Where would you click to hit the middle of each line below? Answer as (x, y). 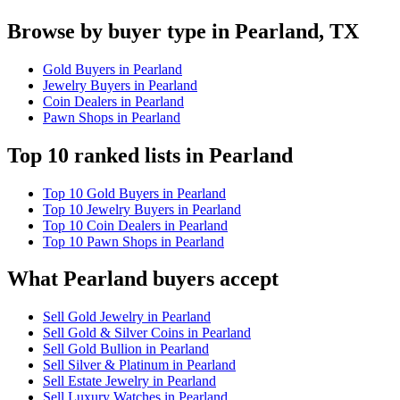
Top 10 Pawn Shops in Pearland (133, 241)
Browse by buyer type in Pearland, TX (183, 31)
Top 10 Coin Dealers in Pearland (135, 225)
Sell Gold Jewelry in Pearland (127, 317)
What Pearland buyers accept (143, 279)
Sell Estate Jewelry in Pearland (129, 381)
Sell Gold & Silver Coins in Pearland (147, 333)
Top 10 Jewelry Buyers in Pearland (142, 209)
